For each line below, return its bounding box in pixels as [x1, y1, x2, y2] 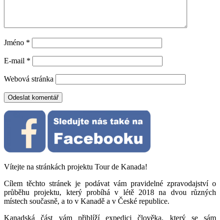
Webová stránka [4, 74, 54, 83]
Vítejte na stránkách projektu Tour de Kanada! [4, 162, 147, 171]
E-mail [4, 56, 27, 65]
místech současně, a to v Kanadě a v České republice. [4, 196, 169, 205]
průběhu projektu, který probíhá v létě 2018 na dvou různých [4, 188, 216, 196]
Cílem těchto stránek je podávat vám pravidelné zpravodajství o [4, 179, 216, 188]
